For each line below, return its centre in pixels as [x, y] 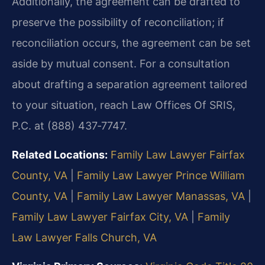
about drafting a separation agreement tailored [130, 84]
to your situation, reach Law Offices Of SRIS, [124, 105]
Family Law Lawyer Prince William [161, 175]
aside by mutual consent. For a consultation [121, 63]
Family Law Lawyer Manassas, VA [161, 196]
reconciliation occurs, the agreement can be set [131, 43]
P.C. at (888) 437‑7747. [70, 125]
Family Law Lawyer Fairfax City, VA [100, 216]
